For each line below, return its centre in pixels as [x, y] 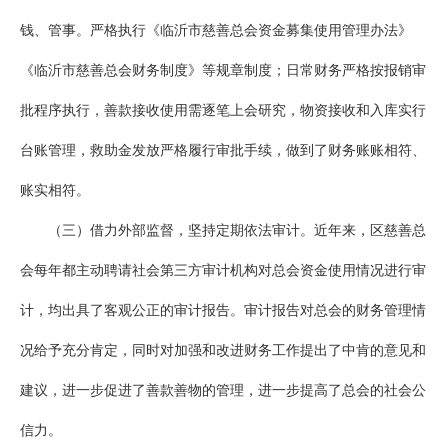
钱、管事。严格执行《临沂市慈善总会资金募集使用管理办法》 [216, 31]
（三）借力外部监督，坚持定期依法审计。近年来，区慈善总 [237, 231]
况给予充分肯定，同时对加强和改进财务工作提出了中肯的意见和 [223, 351]
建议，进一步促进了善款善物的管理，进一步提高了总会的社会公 [223, 391]
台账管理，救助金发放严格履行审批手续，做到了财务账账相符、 [223, 151]
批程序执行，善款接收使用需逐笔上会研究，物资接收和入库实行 [223, 111]
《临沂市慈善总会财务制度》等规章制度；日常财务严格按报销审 [223, 71]
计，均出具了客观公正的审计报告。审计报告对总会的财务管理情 [223, 311]
